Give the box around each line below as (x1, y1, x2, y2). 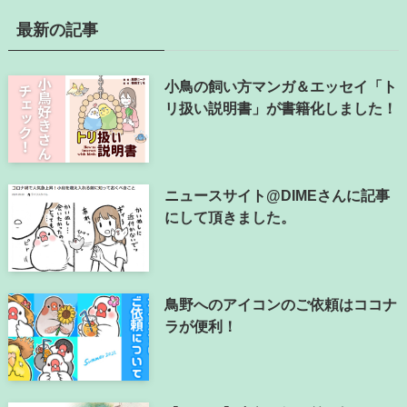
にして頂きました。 (164, 209, 295, 226)
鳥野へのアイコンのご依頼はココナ (164, 295, 397, 313)
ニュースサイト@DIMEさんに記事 (164, 187, 390, 204)
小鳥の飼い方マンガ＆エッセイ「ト (164, 78, 397, 95)
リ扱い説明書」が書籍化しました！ (164, 100, 397, 117)
